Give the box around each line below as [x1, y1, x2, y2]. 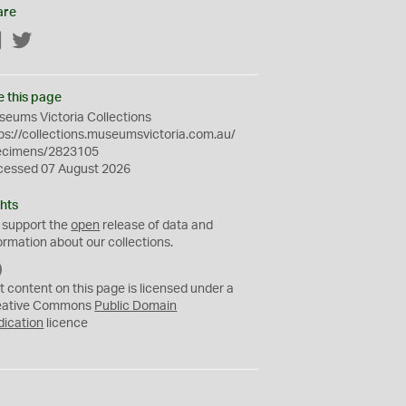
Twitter [33, 35, 72, 48]
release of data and [100, 219, 214, 232]
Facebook [3, 35, 61, 48]
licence [43, 317, 89, 330]
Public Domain [94, 300, 178, 313]
